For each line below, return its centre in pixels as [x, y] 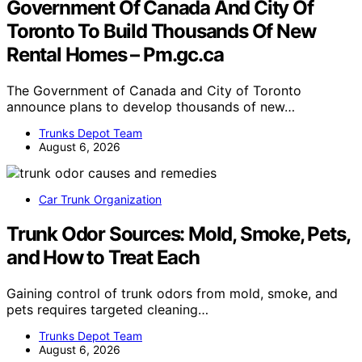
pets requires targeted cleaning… [107, 309]
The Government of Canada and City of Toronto [154, 91]
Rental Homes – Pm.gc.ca [115, 55]
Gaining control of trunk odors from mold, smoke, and [172, 293]
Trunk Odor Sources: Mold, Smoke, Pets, [178, 234]
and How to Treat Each [103, 258]
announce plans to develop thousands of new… [151, 107]
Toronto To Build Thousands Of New [161, 32]
